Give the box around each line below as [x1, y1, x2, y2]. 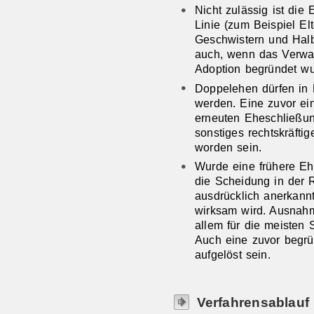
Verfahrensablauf [196, 294, 310, 310]
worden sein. [194, 140, 262, 153]
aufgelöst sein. [194, 248, 271, 261]
